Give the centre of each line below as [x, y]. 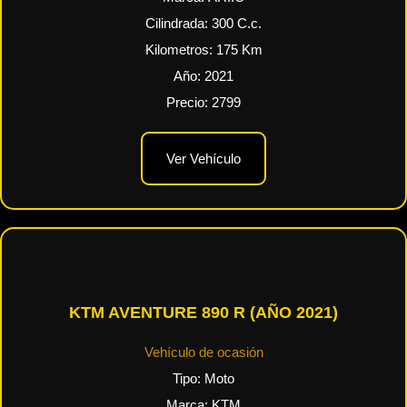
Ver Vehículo [203, 159]
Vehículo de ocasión [203, 352]
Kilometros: [180, 50]
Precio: [189, 103]
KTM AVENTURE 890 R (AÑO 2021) [203, 313]
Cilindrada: [179, 24]
